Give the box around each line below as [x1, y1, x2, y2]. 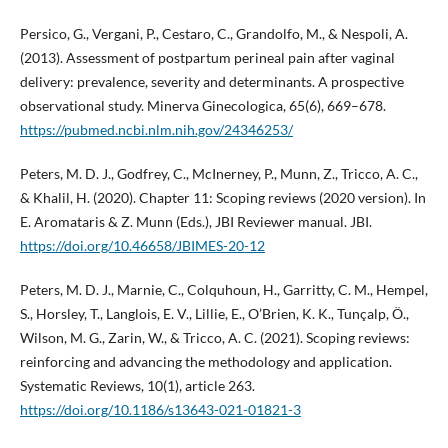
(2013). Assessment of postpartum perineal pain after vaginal [19, 49, 395, 67]
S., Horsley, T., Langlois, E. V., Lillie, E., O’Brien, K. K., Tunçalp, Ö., [19, 305, 409, 323]
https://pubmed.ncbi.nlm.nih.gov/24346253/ [19, 121, 293, 139]
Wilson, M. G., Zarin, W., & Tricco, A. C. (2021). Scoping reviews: [19, 329, 410, 347]
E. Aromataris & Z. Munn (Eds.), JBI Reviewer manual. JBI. [19, 213, 372, 231]
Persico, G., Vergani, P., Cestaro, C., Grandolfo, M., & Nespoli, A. [19, 25, 408, 43]
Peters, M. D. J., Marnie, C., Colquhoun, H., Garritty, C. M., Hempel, [19, 281, 428, 299]
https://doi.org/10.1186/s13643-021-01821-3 [19, 401, 301, 419]
